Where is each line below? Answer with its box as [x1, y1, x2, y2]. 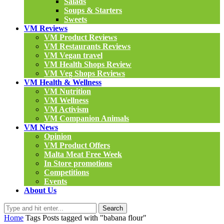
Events [44, 177, 67, 185]
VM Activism [44, 105, 88, 113]
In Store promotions [44, 159, 112, 167]
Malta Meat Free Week [44, 150, 122, 158]
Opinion [44, 132, 71, 140]
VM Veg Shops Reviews [44, 69, 125, 77]
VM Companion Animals [44, 114, 129, 122]
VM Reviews [24, 24, 67, 32]
